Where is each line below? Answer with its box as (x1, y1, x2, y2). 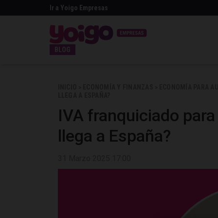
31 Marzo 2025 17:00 (57, 154, 131, 163)
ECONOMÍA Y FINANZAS (83, 83, 153, 91)
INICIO (57, 83, 77, 91)
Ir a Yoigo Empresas (50, 4, 108, 12)
